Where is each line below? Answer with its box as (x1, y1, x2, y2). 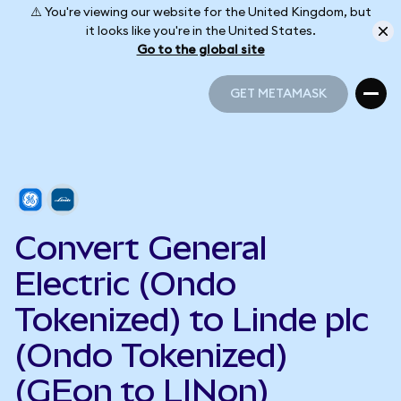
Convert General (14, 229, 267, 267)
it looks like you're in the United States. (85, 24, 316, 38)
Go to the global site (136, 43, 265, 56)
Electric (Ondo (14, 265, 236, 303)
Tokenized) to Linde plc (14, 301, 369, 338)
